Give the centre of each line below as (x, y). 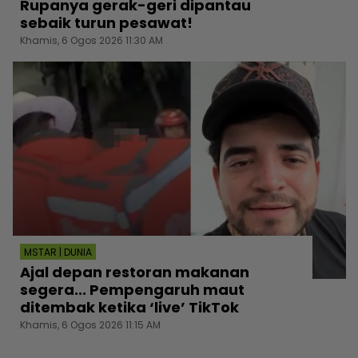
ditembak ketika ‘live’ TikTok (129, 308)
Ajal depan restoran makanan (135, 272)
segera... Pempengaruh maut (132, 290)
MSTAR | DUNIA (58, 253)
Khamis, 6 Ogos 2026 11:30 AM (91, 40)
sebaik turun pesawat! (106, 22)
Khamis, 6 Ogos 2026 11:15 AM (90, 325)
